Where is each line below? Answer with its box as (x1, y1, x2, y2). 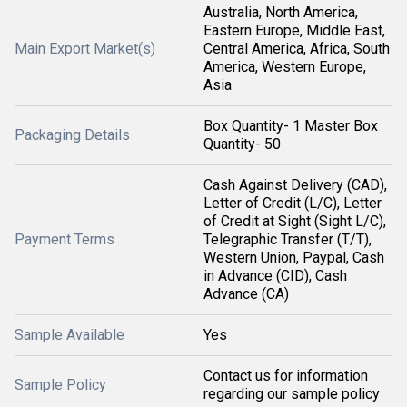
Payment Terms (15, 231, 114, 248)
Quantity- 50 (203, 135, 281, 153)
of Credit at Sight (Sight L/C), (203, 213, 386, 230)
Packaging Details (15, 126, 130, 144)
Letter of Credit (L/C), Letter (203, 194, 382, 212)
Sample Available (15, 326, 124, 343)
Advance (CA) (203, 285, 289, 303)
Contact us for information (203, 367, 368, 384)
